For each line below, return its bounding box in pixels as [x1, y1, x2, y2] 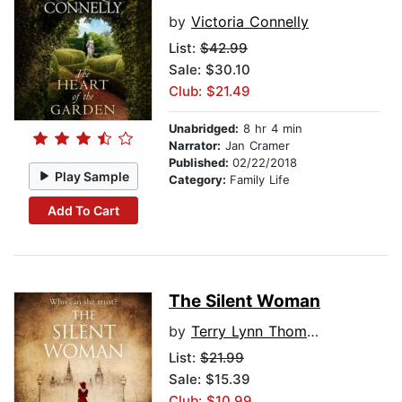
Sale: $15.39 [169, 371, 250, 389]
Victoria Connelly [191, 13, 309, 31]
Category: [169, 172, 230, 188]
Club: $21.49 [169, 83, 250, 100]
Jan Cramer [221, 138, 290, 153]
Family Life [230, 172, 290, 188]
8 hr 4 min [239, 121, 302, 136]
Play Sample [55, 168, 130, 184]
